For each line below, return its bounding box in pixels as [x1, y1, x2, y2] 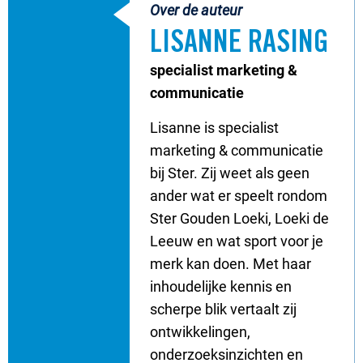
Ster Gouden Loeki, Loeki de [150, 209, 329, 227]
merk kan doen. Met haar [150, 254, 311, 272]
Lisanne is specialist [150, 118, 279, 136]
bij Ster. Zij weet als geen [150, 164, 310, 181]
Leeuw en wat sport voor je [150, 232, 323, 250]
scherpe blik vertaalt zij [150, 300, 297, 318]
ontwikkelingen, [150, 322, 250, 340]
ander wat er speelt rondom [150, 186, 327, 204]
